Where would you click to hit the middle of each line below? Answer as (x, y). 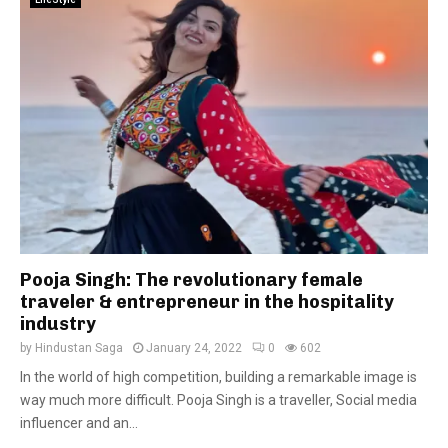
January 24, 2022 (194, 348)
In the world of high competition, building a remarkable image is (218, 377)
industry (58, 324)
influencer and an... (79, 423)
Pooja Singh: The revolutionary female (191, 280)
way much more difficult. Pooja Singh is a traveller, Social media (218, 400)
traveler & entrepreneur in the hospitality (207, 302)
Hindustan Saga (79, 348)
